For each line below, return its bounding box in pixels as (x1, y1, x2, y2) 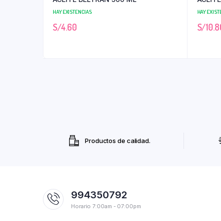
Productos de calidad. (85, 137, 150, 145)
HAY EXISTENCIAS (53, 8, 92, 16)
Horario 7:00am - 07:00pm (71, 203, 141, 210)
